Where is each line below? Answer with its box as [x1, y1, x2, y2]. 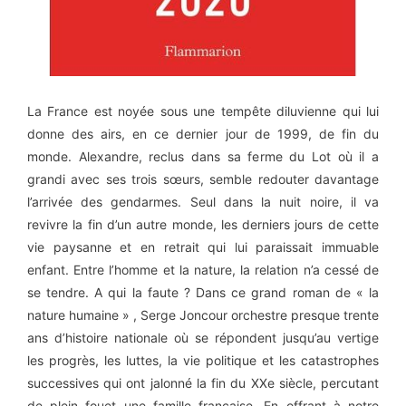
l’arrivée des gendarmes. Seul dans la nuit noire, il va [27, 193, 379, 209]
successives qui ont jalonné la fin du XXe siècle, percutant [27, 374, 379, 391]
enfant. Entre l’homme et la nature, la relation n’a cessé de [27, 261, 379, 277]
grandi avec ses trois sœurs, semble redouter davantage [27, 170, 379, 187]
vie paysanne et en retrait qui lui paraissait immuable [27, 238, 379, 255]
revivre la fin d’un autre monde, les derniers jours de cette [27, 216, 379, 232]
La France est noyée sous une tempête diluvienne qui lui [27, 102, 379, 119]
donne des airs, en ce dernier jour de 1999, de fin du [27, 125, 379, 141]
